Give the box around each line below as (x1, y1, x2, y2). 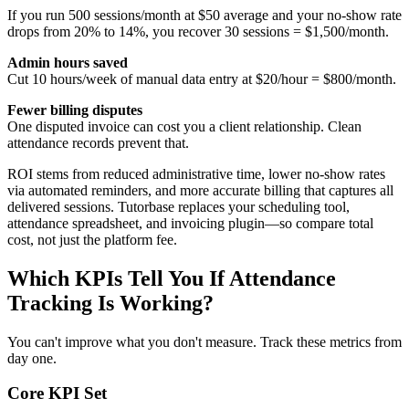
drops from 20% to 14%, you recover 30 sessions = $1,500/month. (7, 23, 389, 39)
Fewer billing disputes (7, 101, 142, 118)
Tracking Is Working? (7, 290, 214, 315)
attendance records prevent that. (7, 134, 189, 151)
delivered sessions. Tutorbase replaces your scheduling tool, (7, 198, 350, 215)
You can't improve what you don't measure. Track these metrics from (7, 333, 402, 350)
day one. (7, 350, 57, 366)
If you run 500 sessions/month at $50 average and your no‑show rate (7, 6, 402, 23)
